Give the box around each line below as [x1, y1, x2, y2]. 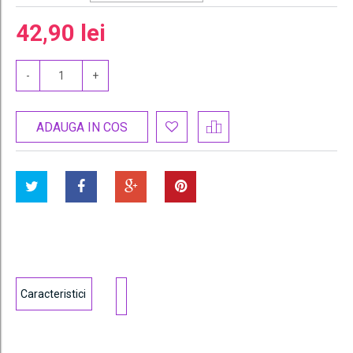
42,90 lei [16, 20, 106, 46]
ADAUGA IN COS [36, 119, 128, 135]
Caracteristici [20, 288, 86, 300]
